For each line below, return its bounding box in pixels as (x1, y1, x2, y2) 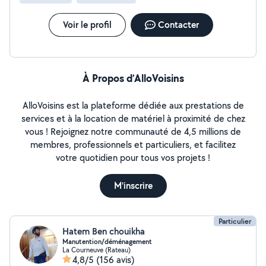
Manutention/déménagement (62, 237, 152, 246)
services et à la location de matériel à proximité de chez (21, 112, 245, 125)
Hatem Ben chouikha (62, 225, 145, 237)
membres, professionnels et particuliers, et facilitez (30, 138, 236, 151)
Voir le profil (62, 18, 112, 31)
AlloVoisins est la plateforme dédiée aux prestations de (22, 99, 244, 112)
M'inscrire (113, 179, 153, 192)
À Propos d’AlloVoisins (82, 71, 184, 85)
